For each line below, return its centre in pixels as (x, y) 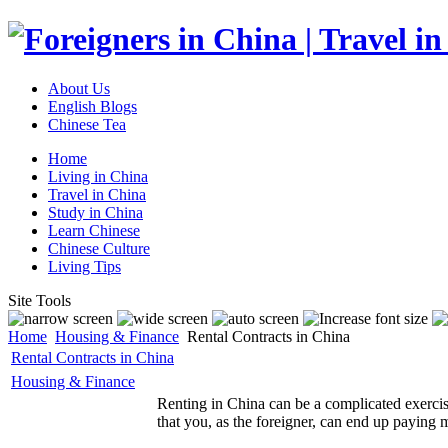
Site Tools (39, 300)
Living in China (98, 176)
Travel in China (97, 194)
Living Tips (84, 266)
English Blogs (92, 106)
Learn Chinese (94, 230)
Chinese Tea (87, 124)
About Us (79, 88)
